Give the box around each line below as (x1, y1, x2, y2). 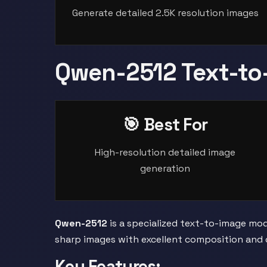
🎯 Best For (123, 114, 208, 135)
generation (140, 162, 191, 175)
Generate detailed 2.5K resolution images (72, 7, 259, 19)
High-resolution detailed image (95, 146, 236, 159)
